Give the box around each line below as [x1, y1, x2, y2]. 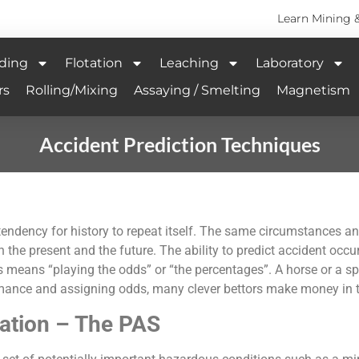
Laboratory [256, 55, 324, 71]
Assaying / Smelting [134, 83, 260, 99]
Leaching [159, 55, 219, 71]
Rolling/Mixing [26, 83, 118, 99]
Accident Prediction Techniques [38, 132, 321, 157]
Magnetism [276, 83, 350, 99]
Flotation [65, 55, 123, 71]
